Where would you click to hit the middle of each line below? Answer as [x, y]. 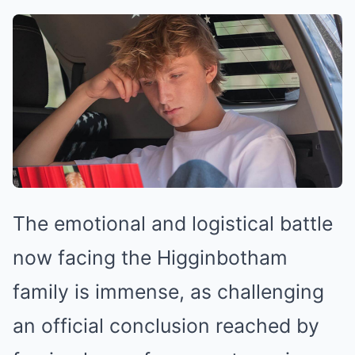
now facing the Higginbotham [150, 257]
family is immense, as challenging [168, 291]
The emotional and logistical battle [173, 223]
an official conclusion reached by [166, 325]
